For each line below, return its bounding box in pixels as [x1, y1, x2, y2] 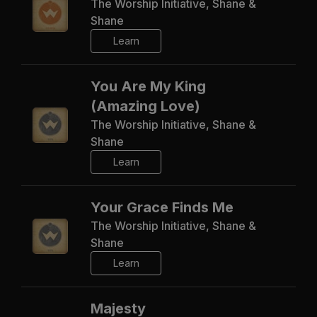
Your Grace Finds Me [91, 198, 234, 216]
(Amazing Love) [91, 97, 200, 115]
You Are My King [91, 77, 206, 95]
